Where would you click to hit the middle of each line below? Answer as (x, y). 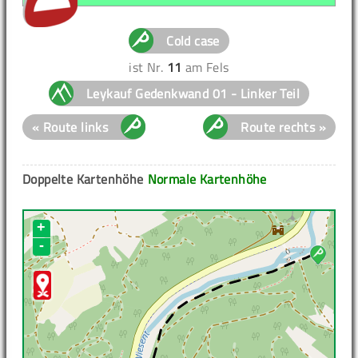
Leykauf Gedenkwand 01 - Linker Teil (193, 94)
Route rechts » (283, 127)
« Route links (70, 127)
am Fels (205, 68)
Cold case (193, 41)
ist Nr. (148, 68)
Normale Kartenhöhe (207, 179)
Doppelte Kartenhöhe (83, 179)
